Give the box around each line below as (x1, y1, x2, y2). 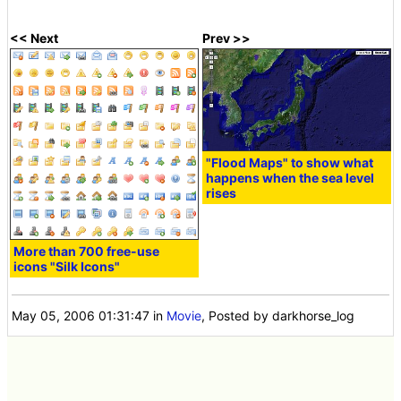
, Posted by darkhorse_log (201, 307, 355, 323)
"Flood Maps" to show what (206, 155, 374, 171)
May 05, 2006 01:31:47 (12, 307, 150, 323)
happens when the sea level (206, 170, 375, 186)
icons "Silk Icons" (13, 258, 121, 274)
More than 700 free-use (13, 243, 160, 259)
